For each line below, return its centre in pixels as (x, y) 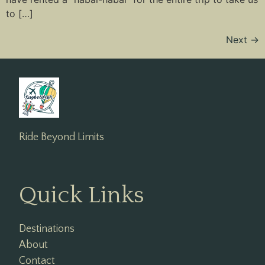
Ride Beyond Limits (62, 137)
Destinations (47, 229)
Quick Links (82, 195)
